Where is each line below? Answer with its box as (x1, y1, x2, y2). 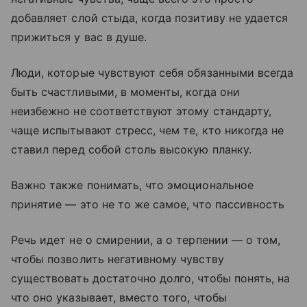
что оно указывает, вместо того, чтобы (11, 290, 227, 304)
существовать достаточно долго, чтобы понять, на (11, 271, 291, 285)
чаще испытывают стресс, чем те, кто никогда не (11, 123, 284, 137)
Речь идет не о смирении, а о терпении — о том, (11, 232, 281, 247)
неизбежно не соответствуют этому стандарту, (11, 103, 272, 118)
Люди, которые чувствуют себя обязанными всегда (11, 65, 294, 79)
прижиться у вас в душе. (11, 29, 147, 44)
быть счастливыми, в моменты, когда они (11, 84, 240, 99)
